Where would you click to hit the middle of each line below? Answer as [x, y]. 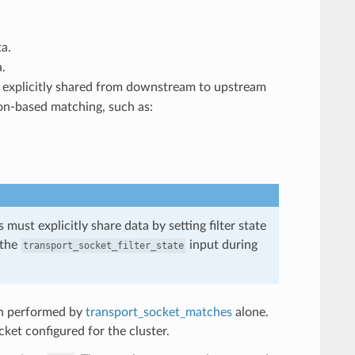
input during [221, 244]
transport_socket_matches [158, 312]
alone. [250, 312]
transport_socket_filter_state [103, 245]
